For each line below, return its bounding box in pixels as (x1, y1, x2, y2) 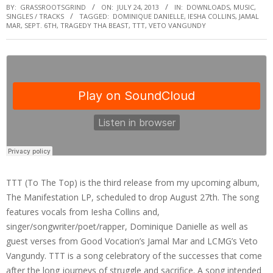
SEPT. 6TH (24, 21, 57, 30)
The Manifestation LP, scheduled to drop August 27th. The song (6, 191, 259, 203)
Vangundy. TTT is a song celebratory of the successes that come (6, 250, 262, 261)
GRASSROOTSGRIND (20, 2, 86, 12)
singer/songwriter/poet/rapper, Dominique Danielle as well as (6, 221, 248, 232)
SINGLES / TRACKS (6, 12, 64, 21)
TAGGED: (79, 12, 109, 21)
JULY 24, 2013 (117, 2, 159, 12)
